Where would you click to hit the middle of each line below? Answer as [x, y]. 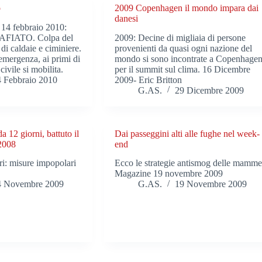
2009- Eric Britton [149, 80]
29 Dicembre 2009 [210, 90]
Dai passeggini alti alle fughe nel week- [187, 133]
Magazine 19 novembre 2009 [169, 174]
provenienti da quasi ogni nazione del [184, 48]
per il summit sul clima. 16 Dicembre [183, 69]
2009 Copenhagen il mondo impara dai [187, 8]
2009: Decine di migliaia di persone [180, 37]
